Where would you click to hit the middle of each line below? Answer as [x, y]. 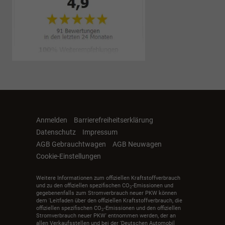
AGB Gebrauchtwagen [71, 144]
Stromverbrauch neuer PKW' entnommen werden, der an [106, 216]
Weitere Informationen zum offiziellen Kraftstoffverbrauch [108, 178]
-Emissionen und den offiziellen [142, 208]
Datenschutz [56, 132]
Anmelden [52, 120]
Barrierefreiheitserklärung [114, 120]
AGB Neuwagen [137, 144]
